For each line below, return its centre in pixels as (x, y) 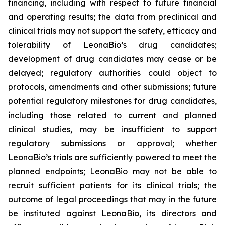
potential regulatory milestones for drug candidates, (113, 101)
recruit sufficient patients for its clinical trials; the (113, 185)
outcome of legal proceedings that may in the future (113, 199)
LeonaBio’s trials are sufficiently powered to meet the (113, 157)
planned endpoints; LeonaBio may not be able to (113, 171)
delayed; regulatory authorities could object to (113, 73)
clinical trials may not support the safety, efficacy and (113, 31)
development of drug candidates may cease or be (113, 59)
